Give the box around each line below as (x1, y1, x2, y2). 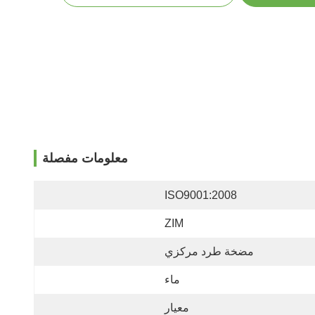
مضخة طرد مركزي (165, 245, 254, 257)
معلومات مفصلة (42, 151, 128, 165)
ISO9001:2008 (165, 189, 237, 201)
